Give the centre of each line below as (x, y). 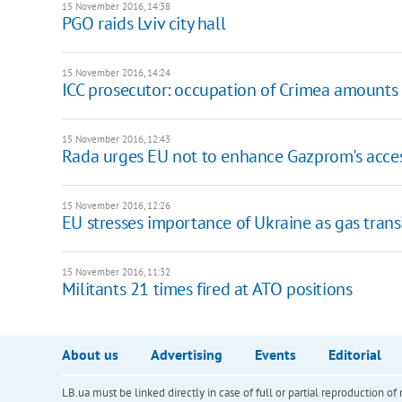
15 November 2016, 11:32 (116, 271)
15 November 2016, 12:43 (116, 139)
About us (90, 354)
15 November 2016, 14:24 (116, 72)
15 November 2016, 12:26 (116, 205)
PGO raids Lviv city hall (144, 23)
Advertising (186, 354)
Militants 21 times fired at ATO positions (207, 288)
